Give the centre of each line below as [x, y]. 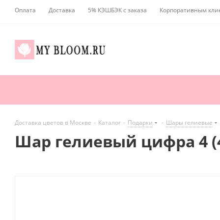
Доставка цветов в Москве [53, 123]
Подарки [140, 123]
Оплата [25, 10]
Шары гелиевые [189, 123]
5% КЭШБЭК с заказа [117, 10]
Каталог [110, 123]
